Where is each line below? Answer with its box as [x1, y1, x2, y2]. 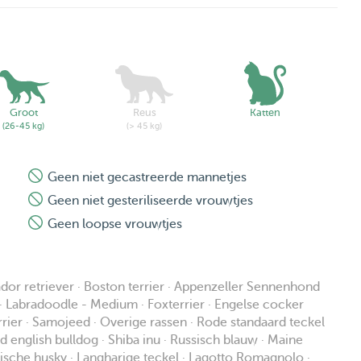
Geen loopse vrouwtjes [48, 217, 182, 232]
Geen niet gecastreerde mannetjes [48, 170, 247, 185]
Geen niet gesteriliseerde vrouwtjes [48, 193, 253, 209]
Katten [250, 106, 280, 119]
